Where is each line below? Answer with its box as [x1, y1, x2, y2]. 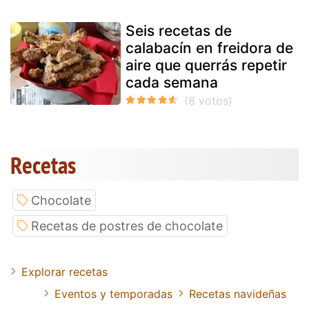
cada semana [126, 73, 218, 91]
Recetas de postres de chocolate [31, 218, 223, 233]
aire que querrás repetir [126, 56, 287, 74]
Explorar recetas [21, 264, 108, 279]
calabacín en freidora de [126, 39, 293, 57]
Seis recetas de [126, 21, 232, 39]
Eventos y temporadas [54, 286, 172, 301]
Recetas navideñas [189, 286, 286, 301]
